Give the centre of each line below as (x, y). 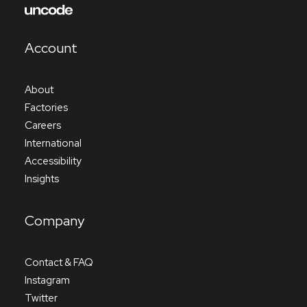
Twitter (41, 298)
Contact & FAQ (59, 262)
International (53, 143)
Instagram (47, 280)
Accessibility (53, 161)
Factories (46, 108)
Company (54, 221)
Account (51, 48)
